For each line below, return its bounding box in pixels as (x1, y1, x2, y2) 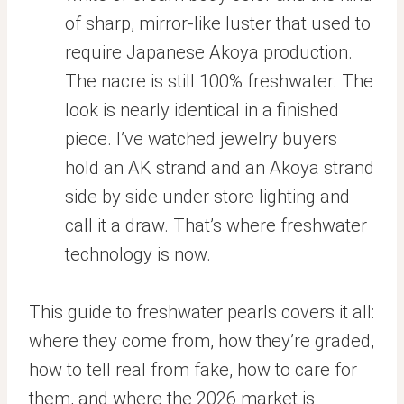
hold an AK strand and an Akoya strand (65, 157, 374, 179)
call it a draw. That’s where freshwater (65, 215, 367, 236)
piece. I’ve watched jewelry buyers (65, 128, 337, 150)
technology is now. (65, 243, 211, 265)
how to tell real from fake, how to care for (29, 359, 357, 381)
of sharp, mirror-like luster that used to (65, 13, 371, 34)
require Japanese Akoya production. (65, 41, 353, 63)
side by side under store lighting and (65, 186, 350, 207)
